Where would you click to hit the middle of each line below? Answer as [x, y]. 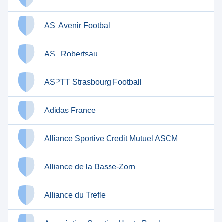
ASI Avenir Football [78, 26]
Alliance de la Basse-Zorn [90, 167]
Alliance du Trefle [75, 195]
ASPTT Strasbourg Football [93, 82]
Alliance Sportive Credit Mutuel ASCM [111, 139]
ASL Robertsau [71, 54]
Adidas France [70, 110]
